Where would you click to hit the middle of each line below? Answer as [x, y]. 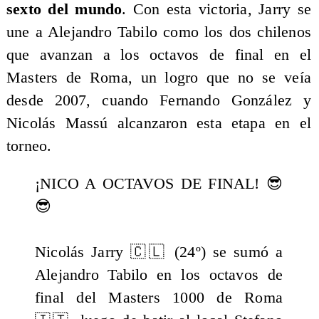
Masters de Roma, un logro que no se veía [159, 77]
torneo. [29, 146]
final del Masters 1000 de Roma [159, 298]
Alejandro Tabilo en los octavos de [159, 275]
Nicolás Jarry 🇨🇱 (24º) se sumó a [159, 252]
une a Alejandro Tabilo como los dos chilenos [159, 32]
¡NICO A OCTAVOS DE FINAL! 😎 [159, 184]
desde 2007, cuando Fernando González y [159, 100]
